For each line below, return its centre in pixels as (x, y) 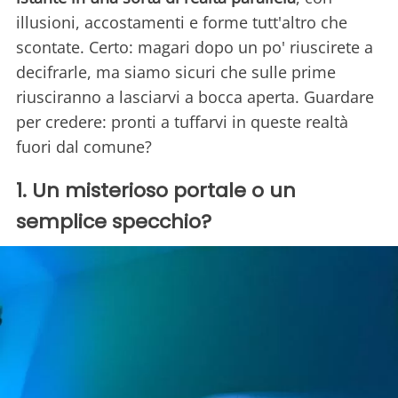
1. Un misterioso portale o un (156, 191)
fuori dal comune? (84, 147)
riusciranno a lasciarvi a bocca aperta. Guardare (195, 97)
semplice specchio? (114, 222)
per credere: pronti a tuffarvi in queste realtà (182, 122)
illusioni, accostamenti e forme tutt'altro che (182, 23)
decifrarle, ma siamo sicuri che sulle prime (176, 72)
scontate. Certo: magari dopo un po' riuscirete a (195, 48)
